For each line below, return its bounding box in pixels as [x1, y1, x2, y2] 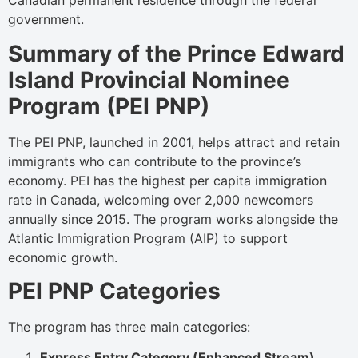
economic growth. [8, 249, 117, 265]
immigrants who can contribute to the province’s [8, 153, 301, 169]
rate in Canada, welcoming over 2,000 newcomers [8, 191, 313, 208]
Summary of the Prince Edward [8, 39, 344, 67]
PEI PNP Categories [8, 277, 221, 304]
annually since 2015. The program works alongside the [8, 210, 338, 227]
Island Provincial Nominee [8, 66, 290, 93]
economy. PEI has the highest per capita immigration [8, 172, 327, 189]
